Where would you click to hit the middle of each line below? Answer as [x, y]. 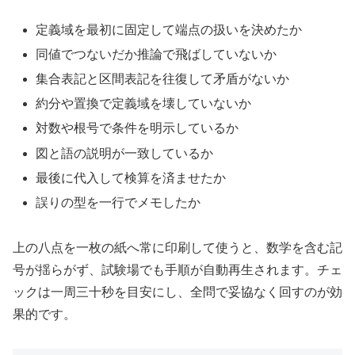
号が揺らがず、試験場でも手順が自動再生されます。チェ [177, 269]
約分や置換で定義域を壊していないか [144, 104]
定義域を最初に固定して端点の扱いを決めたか [169, 29]
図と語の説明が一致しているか [125, 153]
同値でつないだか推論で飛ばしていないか [157, 54]
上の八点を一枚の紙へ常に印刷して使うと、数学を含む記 [177, 247]
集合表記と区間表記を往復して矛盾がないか [163, 79]
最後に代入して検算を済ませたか [131, 177]
